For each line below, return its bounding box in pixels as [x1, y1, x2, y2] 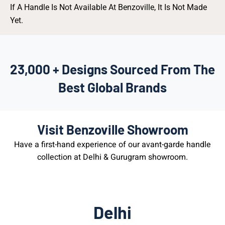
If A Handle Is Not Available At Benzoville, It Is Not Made [10, 2, 207, 12]
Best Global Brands [58, 79, 167, 95]
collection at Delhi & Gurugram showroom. [37, 151, 188, 163]
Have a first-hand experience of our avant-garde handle [14, 138, 211, 151]
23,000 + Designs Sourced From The [10, 61, 215, 77]
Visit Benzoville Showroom [37, 121, 188, 137]
